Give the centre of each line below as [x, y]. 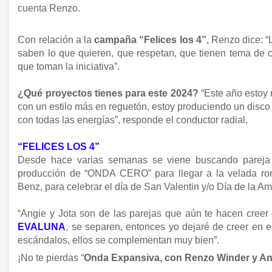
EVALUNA [42, 226]
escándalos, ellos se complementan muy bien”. [119, 240]
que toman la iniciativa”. [69, 66]
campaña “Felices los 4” [149, 39]
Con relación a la [55, 39]
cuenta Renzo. [49, 8]
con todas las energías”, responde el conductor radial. [133, 120]
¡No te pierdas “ [51, 258]
